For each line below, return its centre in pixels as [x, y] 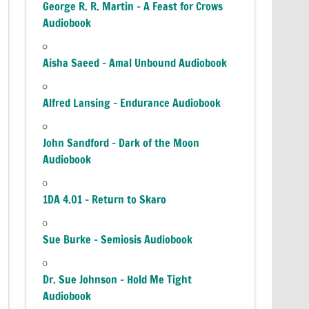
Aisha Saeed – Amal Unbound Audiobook [135, 62]
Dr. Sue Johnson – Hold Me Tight [118, 279]
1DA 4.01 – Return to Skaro [105, 199]
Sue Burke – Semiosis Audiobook [118, 239]
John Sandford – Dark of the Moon [121, 142]
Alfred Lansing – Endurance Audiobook [132, 102]
